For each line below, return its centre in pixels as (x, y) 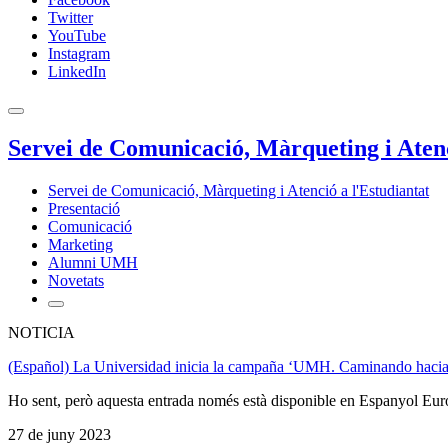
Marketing (80, 244)
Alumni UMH (93, 262)
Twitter (70, 17)
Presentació (84, 208)
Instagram (79, 53)
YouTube (77, 35)
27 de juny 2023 (59, 434)
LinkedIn (77, 71)
